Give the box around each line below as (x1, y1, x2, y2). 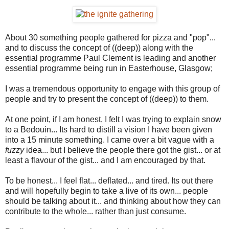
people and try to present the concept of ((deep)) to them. (5, 95, 209, 104)
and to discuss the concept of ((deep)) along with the (5, 43, 193, 53)
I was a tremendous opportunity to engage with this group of (5, 84, 220, 94)
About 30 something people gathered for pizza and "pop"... (5, 33, 216, 42)
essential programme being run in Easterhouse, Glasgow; (5, 64, 213, 73)
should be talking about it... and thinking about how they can (5, 197, 221, 206)
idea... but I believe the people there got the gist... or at (24, 146, 220, 155)
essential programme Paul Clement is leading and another (5, 54, 216, 63)
